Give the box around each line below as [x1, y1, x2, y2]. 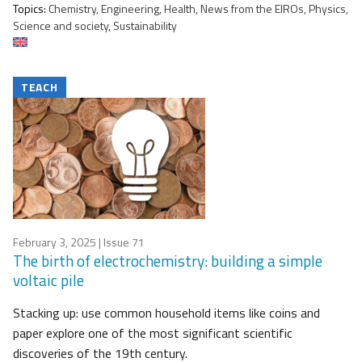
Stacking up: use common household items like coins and [13, 303, 320, 323]
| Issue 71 [96, 234, 145, 251]
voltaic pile [13, 268, 84, 293]
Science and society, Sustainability [13, 17, 177, 35]
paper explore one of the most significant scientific [13, 323, 293, 343]
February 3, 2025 [13, 234, 96, 251]
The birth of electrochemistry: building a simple [13, 249, 322, 273]
